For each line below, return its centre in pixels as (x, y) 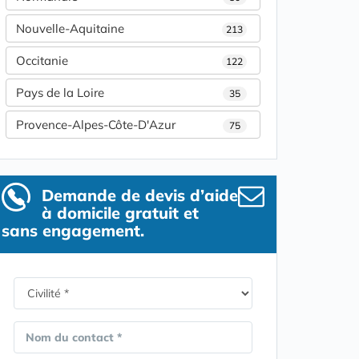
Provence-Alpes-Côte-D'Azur (96, 125)
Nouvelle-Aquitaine (70, 28)
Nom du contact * (74, 337)
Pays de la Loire (60, 93)
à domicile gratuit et (120, 213)
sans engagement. (73, 230)
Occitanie (42, 61)
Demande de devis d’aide (140, 195)
